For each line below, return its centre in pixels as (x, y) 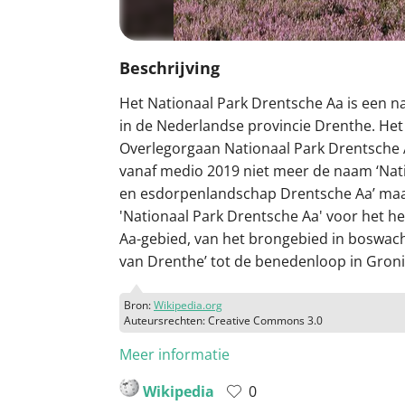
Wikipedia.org (188, 305)
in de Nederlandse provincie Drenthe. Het (261, 126)
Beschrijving (170, 68)
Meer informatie (174, 354)
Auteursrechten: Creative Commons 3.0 (223, 320)
